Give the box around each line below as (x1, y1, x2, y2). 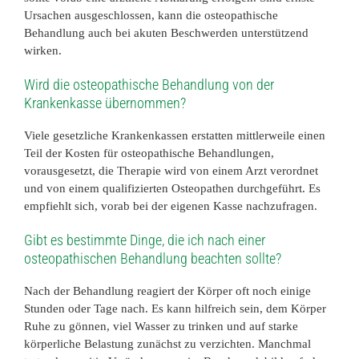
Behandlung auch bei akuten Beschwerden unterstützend (24, 26, 309, 39)
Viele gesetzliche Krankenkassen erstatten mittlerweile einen (24, 128, 325, 142)
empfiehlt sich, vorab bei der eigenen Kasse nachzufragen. (24, 199, 317, 212)
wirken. (24, 43, 62, 57)
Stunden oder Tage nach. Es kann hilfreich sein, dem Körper (24, 301, 326, 315)
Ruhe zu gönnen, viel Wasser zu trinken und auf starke (24, 319, 298, 333)
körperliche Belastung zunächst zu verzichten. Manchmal (24, 337, 311, 350)
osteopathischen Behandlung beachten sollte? (24, 249, 281, 267)
